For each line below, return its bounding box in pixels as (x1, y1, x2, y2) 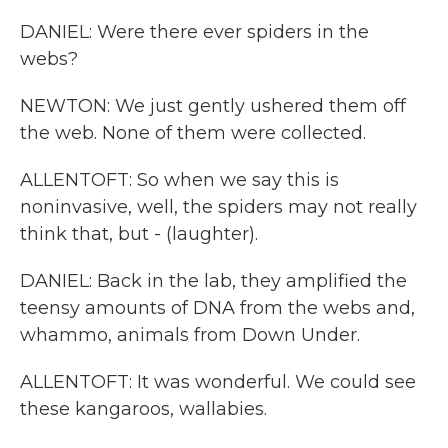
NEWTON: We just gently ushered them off (20, 95, 406, 117)
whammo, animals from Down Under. (20, 324, 360, 346)
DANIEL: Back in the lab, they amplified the (20, 270, 407, 292)
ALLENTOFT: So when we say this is (20, 169, 339, 191)
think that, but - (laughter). (20, 223, 258, 245)
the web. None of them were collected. (20, 122, 366, 144)
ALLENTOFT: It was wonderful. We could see (20, 371, 416, 393)
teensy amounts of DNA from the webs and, (20, 297, 415, 319)
